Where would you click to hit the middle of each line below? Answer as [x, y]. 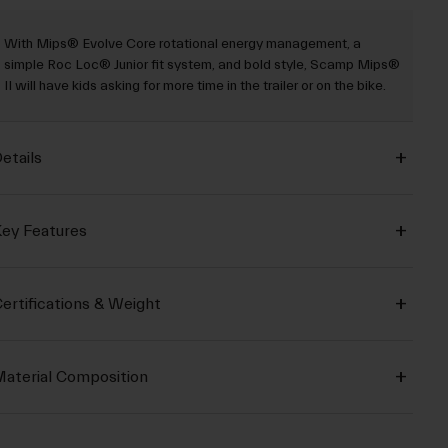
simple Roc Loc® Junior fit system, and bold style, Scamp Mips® [201, 65]
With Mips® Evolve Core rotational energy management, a [182, 44]
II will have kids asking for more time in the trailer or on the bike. [194, 86]
